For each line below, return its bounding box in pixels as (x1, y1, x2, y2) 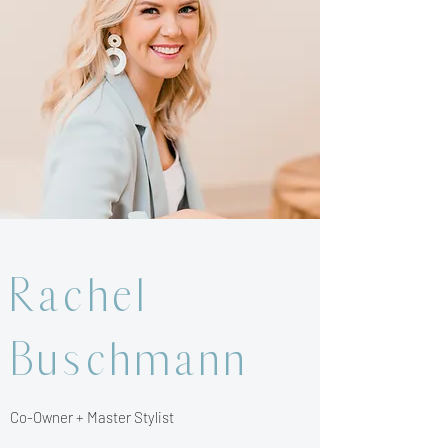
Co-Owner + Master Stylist (10, 408, 174, 426)
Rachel (10, 268, 149, 324)
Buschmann (10, 332, 249, 388)
